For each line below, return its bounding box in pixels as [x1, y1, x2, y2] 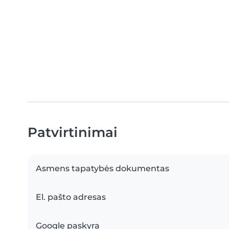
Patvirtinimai [28, 124, 118, 140]
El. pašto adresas [36, 192, 106, 202]
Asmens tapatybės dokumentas [36, 164, 169, 173]
